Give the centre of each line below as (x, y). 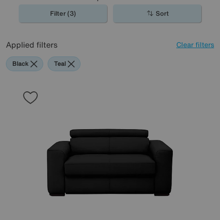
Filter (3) (63, 14)
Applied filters (32, 45)
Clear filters (195, 44)
